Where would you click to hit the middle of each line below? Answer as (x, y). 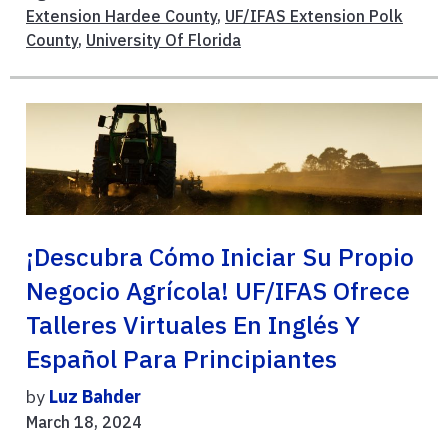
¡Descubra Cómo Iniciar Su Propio (220, 257)
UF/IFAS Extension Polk (314, 15)
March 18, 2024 (84, 422)
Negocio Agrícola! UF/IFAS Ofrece (218, 291)
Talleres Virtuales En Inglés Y (193, 325)
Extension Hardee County (121, 15)
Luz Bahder (95, 397)
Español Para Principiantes (181, 359)
